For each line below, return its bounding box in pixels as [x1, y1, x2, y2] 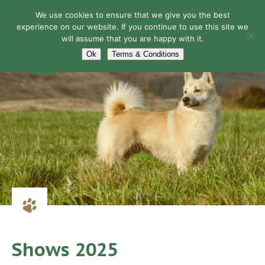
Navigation [103, 39, 150, 55]
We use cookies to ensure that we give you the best [35, 10, 230, 20]
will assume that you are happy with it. [61, 34, 204, 43]
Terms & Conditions [111, 50, 179, 59]
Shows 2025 [12, 237, 118, 262]
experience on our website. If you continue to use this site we [17, 22, 248, 31]
